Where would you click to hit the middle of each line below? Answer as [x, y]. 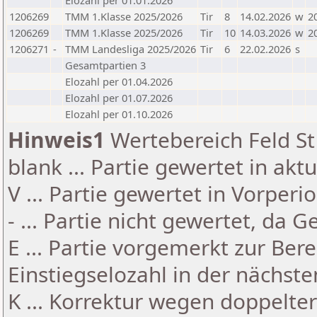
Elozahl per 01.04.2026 [119, 81]
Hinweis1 [56, 140]
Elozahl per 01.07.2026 [119, 98]
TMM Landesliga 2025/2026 [131, 49]
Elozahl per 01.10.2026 [119, 114]
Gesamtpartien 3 [105, 65]
